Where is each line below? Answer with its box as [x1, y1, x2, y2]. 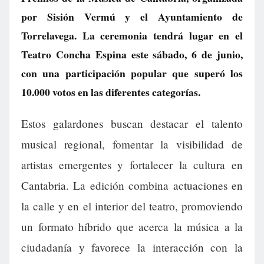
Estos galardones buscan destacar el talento [21, 116, 243, 131]
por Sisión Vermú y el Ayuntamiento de [21, 9, 243, 24]
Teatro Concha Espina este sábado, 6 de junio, [21, 47, 243, 62]
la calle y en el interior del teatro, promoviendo [21, 199, 243, 214]
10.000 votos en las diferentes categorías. [21, 84, 200, 100]
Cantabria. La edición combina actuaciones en [21, 178, 243, 193]
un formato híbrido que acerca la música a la [21, 219, 243, 235]
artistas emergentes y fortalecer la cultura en [21, 157, 243, 173]
